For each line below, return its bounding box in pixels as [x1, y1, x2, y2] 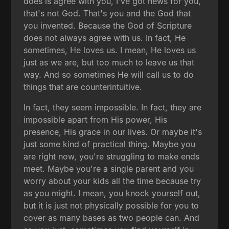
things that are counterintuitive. [24, 81, 143, 92]
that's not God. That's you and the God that [24, 8, 191, 18]
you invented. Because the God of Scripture [24, 20, 192, 31]
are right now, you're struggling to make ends [24, 151, 200, 162]
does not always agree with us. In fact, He [24, 32, 186, 43]
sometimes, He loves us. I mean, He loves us [24, 44, 196, 55]
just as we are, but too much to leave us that [24, 57, 195, 67]
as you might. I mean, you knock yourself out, [24, 188, 201, 198]
